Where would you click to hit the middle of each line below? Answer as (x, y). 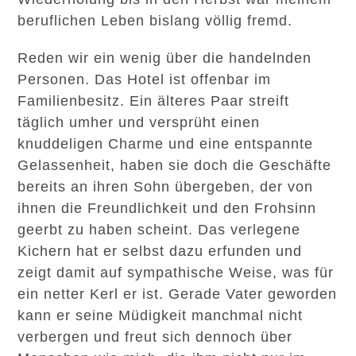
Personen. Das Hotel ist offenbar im (145, 79)
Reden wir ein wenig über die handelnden (165, 58)
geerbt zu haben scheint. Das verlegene (159, 230)
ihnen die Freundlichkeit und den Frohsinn (167, 208)
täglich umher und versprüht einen (139, 122)
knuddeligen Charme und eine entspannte (166, 144)
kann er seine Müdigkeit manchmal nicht (161, 315)
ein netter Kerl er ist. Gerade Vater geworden (178, 294)
